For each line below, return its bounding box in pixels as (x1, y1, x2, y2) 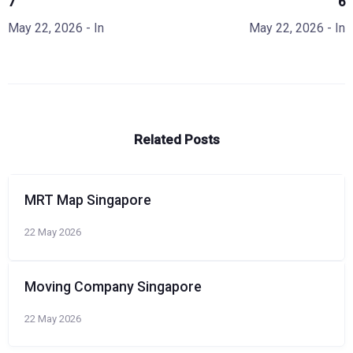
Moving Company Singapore (24, 278, 202, 295)
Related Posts (133, 132, 220, 147)
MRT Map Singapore (24, 192, 151, 208)
